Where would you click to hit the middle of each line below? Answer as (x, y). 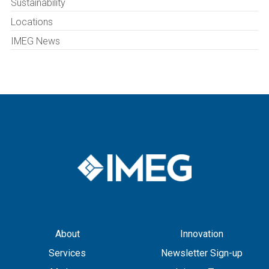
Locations (32, 22)
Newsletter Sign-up (202, 253)
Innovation (202, 234)
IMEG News (35, 41)
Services (67, 253)
